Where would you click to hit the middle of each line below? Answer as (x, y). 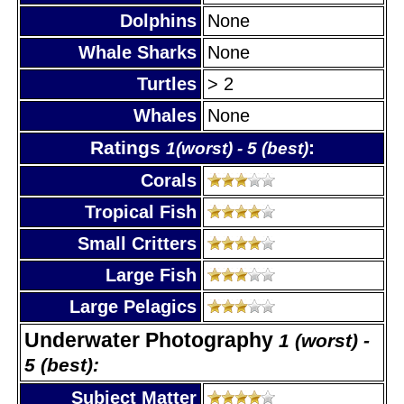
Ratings (128, 147)
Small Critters (137, 243)
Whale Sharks (138, 52)
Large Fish (151, 275)
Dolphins (158, 20)
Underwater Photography (151, 340)
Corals (169, 180)
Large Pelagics (133, 306)
